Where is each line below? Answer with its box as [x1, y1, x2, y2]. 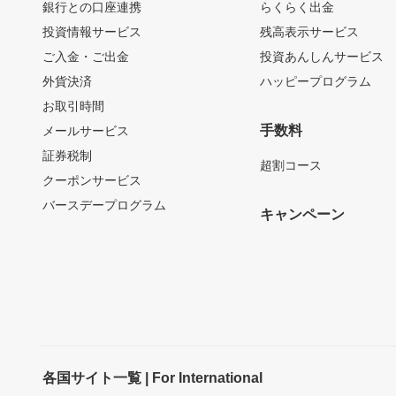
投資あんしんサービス [260, 49, 385, 64]
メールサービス [42, 123, 129, 138]
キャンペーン [260, 206, 346, 222]
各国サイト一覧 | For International [42, 369, 263, 385]
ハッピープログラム [260, 73, 372, 88]
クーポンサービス [42, 172, 141, 187]
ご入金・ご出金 [42, 49, 129, 64]
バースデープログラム [42, 197, 166, 212]
